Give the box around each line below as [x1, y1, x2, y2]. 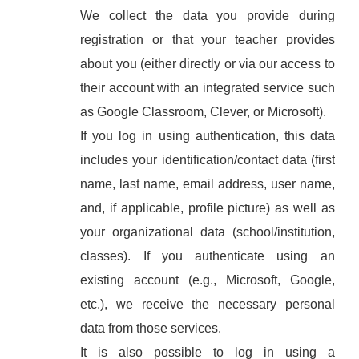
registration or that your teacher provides [80, 33, 335, 46]
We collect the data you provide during [80, 9, 335, 22]
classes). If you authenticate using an [80, 249, 335, 263]
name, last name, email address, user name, [80, 177, 335, 191]
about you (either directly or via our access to [80, 57, 335, 71]
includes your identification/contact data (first [80, 153, 335, 167]
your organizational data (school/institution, [80, 225, 335, 239]
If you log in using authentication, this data [80, 129, 335, 143]
